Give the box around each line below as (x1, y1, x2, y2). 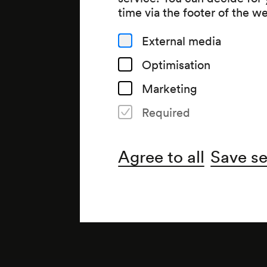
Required (142, 104, 191, 120)
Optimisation (142, 56, 211, 72)
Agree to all (118, 144, 205, 167)
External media (142, 32, 222, 48)
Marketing (142, 80, 198, 96)
